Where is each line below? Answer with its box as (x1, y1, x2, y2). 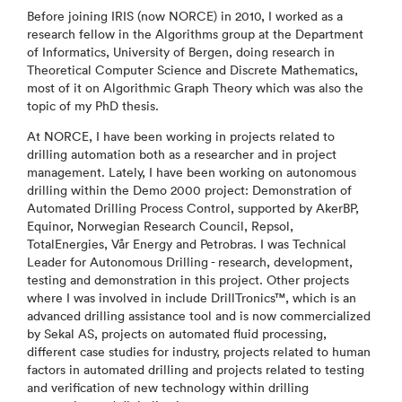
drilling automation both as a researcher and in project (27, 146, 336, 162)
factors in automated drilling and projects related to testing (27, 362, 364, 378)
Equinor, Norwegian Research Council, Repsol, (27, 218, 293, 234)
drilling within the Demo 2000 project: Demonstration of (27, 182, 352, 198)
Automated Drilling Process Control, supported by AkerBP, (27, 200, 359, 216)
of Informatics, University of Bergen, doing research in (27, 44, 335, 60)
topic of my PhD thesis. (27, 98, 159, 114)
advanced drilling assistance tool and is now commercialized (27, 308, 371, 324)
